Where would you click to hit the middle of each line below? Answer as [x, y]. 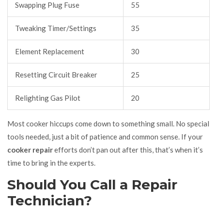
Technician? [50, 200]
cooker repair [30, 149]
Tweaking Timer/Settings [56, 28]
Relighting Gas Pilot [48, 98]
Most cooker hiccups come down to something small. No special [108, 123]
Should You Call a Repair [92, 184]
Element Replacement [50, 51]
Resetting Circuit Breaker [56, 74]
